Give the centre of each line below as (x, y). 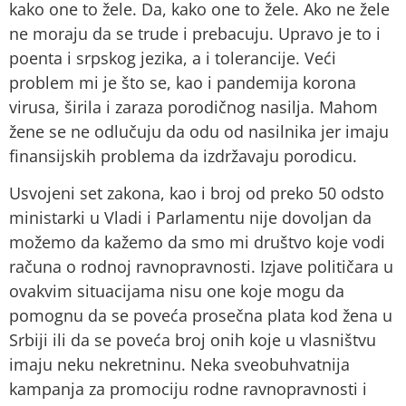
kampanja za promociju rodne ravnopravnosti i (188, 389)
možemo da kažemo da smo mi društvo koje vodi (197, 242)
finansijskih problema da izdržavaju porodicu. (183, 155)
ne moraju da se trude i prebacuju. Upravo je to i (195, 33)
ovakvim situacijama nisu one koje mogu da (177, 291)
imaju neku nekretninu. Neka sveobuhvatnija (179, 365)
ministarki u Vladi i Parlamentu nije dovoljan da (190, 218)
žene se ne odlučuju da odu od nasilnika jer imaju (199, 131)
